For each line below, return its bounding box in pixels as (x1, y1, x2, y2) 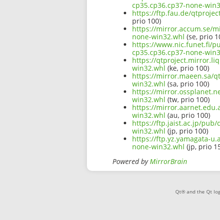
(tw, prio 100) (165, 95, 210, 105)
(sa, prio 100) (165, 79, 209, 89)
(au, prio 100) (165, 110, 210, 120)
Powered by (112, 157, 150, 166)
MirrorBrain (150, 157, 187, 166)
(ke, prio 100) (165, 63, 209, 73)
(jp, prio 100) (165, 126, 208, 136)
